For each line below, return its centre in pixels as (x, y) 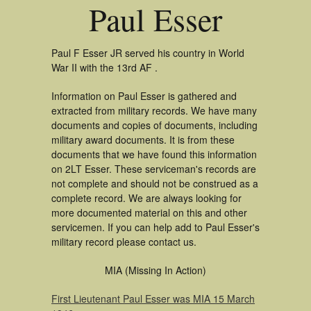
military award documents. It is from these (143, 140)
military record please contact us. (124, 242)
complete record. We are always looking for (146, 198)
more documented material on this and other (149, 212)
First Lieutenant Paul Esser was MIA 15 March (153, 299)
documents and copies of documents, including (154, 125)
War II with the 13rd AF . (104, 67)
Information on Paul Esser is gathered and (144, 96)
